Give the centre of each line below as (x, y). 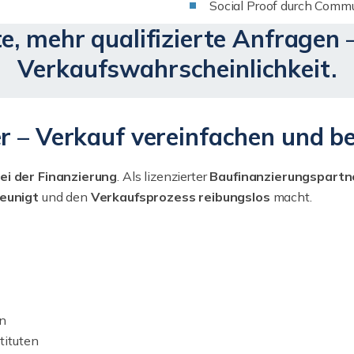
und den (66, 197)
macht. (291, 197)
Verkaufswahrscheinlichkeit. (177, 69)
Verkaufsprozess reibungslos (180, 197)
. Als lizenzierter (164, 176)
